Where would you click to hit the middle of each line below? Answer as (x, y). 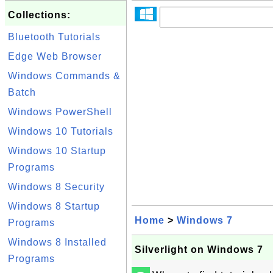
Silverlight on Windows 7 (199, 250)
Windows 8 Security (56, 187)
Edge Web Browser (55, 56)
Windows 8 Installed (57, 242)
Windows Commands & (64, 76)
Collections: (39, 15)
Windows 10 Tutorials (61, 131)
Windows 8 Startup (54, 206)
